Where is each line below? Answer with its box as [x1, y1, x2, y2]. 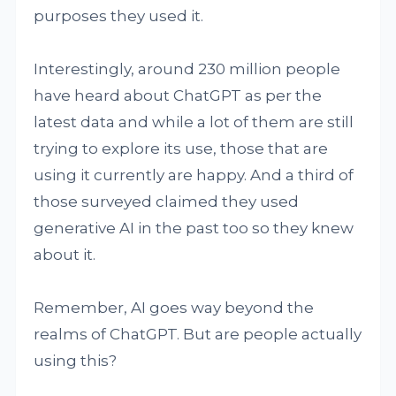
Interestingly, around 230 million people [34, 60, 341, 78]
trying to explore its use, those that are [34, 140, 329, 157]
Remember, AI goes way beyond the [34, 299, 315, 316]
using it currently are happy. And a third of [34, 166, 354, 184]
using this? [34, 352, 118, 369]
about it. [34, 246, 96, 263]
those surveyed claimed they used [34, 193, 300, 210]
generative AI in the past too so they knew [34, 219, 354, 237]
